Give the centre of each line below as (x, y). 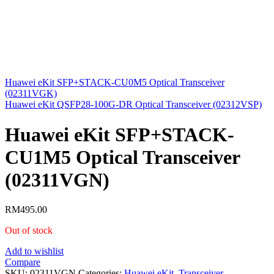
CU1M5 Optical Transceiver (122, 157)
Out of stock (29, 231)
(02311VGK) (31, 94)
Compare (23, 262)
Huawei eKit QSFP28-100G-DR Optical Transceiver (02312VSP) (133, 105)
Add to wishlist (34, 251)
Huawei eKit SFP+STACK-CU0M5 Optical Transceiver (115, 83)
